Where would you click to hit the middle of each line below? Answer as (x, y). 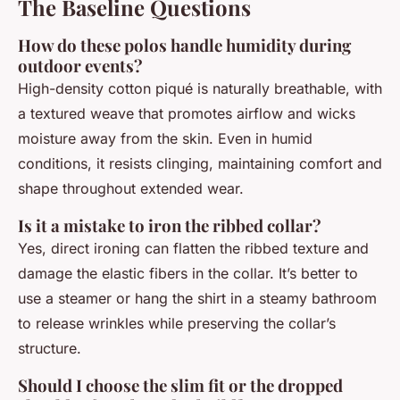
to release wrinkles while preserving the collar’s (177, 324)
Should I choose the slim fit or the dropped (180, 386)
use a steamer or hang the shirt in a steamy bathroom (197, 299)
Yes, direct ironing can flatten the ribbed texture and (193, 249)
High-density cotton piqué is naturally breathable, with (200, 89)
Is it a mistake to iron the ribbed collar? (170, 226)
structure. (50, 349)
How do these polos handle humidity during (184, 46)
